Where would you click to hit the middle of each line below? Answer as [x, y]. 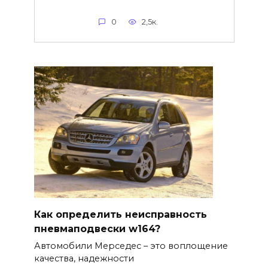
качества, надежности [84, 259]
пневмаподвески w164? [97, 229]
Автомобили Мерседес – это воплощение [131, 246]
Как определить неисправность [120, 214]
